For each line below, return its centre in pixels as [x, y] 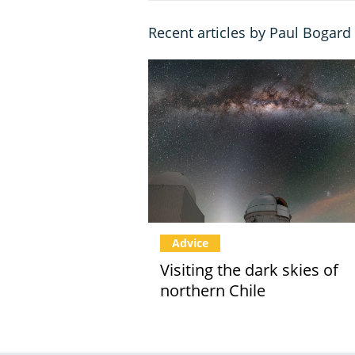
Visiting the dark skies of [249, 270]
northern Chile [213, 291]
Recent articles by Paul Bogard [250, 32]
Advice [190, 243]
